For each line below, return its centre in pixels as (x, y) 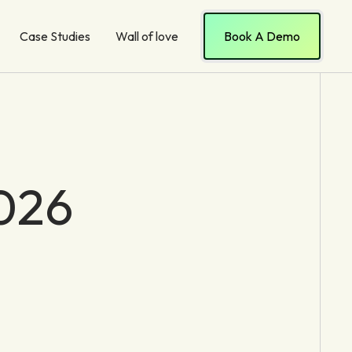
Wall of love (147, 36)
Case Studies (55, 36)
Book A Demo (262, 36)
